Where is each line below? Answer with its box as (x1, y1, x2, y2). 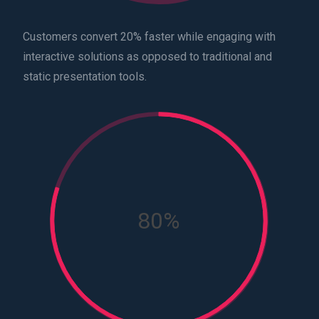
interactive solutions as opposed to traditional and (23, 50, 272, 64)
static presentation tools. (23, 70, 147, 84)
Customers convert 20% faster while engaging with (23, 30, 276, 44)
